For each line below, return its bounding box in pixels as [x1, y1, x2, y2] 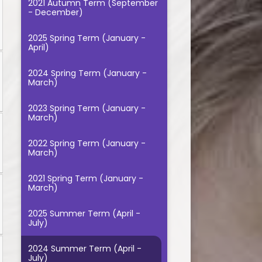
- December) [27, 6, 83, 19]
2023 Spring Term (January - [27, 102, 146, 115]
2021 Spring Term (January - [27, 173, 143, 185]
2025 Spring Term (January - [27, 32, 146, 44]
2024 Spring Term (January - [27, 67, 147, 80]
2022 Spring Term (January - [27, 137, 146, 150]
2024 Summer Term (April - [27, 243, 142, 255]
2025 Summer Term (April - [27, 208, 140, 220]
